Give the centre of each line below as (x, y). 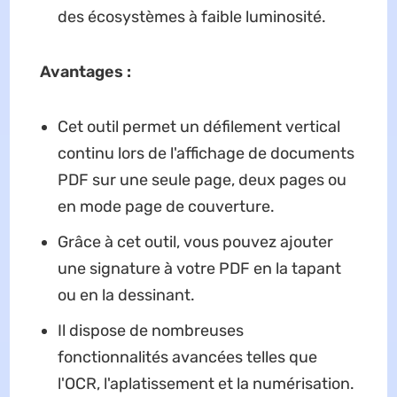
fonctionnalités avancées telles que (187, 357)
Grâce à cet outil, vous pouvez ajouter (195, 241)
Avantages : (85, 71)
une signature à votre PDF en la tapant (199, 268)
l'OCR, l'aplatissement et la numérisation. (206, 383)
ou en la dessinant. (126, 295)
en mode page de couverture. (166, 206)
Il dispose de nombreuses (150, 330)
